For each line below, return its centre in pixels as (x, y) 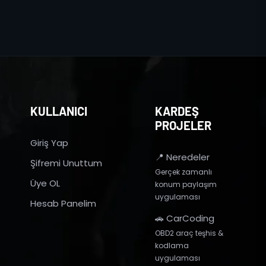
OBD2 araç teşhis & (189, 233)
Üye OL (45, 183)
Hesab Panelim (63, 203)
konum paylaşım (186, 184)
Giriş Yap (49, 143)
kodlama (172, 246)
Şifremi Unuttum (66, 163)
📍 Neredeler (182, 157)
